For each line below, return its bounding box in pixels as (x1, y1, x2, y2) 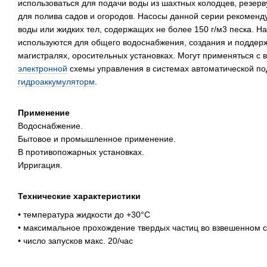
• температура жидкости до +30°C (18, 209, 150, 219)
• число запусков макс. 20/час (18, 235, 133, 246)
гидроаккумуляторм (18, 76, 95, 86)
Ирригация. (18, 160, 63, 170)
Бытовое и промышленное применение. (18, 133, 176, 144)
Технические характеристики (18, 191, 141, 201)
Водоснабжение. (18, 120, 83, 131)
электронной (18, 63, 67, 73)
